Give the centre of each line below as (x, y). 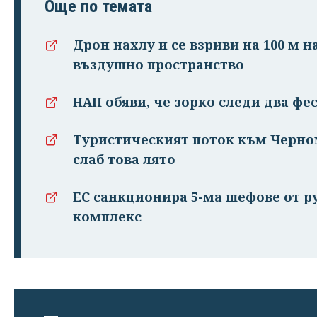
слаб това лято (124, 159)
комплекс (107, 216)
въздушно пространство (158, 64)
